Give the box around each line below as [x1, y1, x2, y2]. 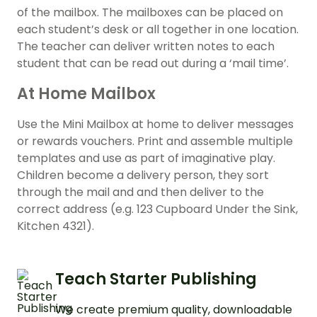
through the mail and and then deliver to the [17, 184, 264, 201]
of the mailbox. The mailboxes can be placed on [17, 4, 283, 21]
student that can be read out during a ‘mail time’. [17, 55, 289, 72]
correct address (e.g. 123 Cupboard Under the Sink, [17, 201, 298, 218]
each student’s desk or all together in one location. [17, 21, 299, 38]
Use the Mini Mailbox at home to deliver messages [17, 116, 294, 133]
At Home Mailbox [17, 83, 156, 105]
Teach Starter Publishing [55, 268, 257, 291]
